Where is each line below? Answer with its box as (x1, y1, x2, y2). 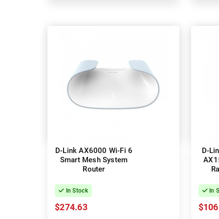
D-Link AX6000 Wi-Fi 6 (55, 146, 133, 155)
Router (83, 165, 105, 174)
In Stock (64, 187, 88, 195)
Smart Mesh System (60, 155, 128, 165)
